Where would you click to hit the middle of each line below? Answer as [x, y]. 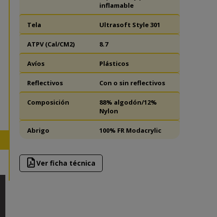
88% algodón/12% [128, 102]
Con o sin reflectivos [132, 83]
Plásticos [114, 63]
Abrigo [38, 130]
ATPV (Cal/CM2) [51, 44]
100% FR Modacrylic [131, 130]
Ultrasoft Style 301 [130, 24]
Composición [48, 102]
